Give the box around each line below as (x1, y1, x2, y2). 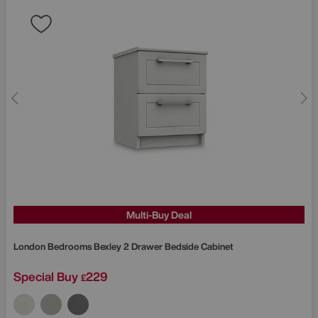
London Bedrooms (13, 239, 94, 253)
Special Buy (13, 267, 78, 285)
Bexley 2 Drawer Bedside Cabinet (94, 239, 233, 253)
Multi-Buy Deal (126, 207, 192, 222)
